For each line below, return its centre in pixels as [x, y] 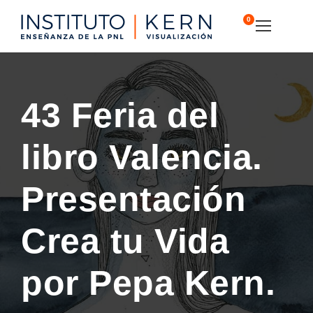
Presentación [133, 199]
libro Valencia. [142, 157]
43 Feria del [120, 115]
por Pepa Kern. [148, 283]
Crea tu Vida [125, 241]
